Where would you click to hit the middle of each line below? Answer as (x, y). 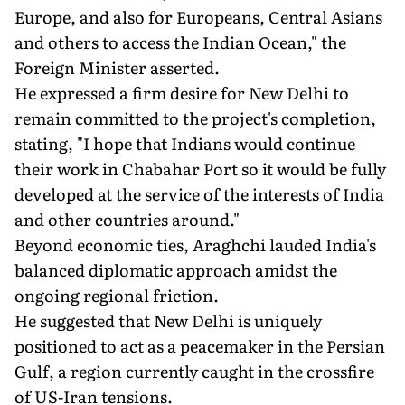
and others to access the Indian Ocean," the (180, 42)
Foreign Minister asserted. (117, 67)
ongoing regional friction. (117, 295)
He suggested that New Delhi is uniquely (168, 320)
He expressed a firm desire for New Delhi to (182, 92)
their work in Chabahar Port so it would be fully (200, 168)
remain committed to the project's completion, (195, 118)
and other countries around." (127, 219)
